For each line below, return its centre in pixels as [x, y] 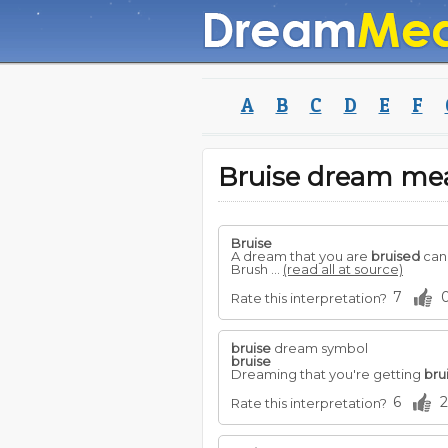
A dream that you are [301, 256]
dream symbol [319, 348]
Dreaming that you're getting [327, 374]
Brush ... [257, 269]
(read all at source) [343, 269]
